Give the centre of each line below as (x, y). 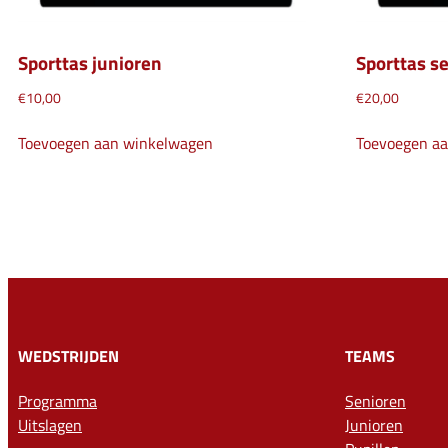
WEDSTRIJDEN (68, 355)
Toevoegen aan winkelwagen (115, 142)
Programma (57, 400)
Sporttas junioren (90, 63)
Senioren (375, 400)
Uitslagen (50, 424)
